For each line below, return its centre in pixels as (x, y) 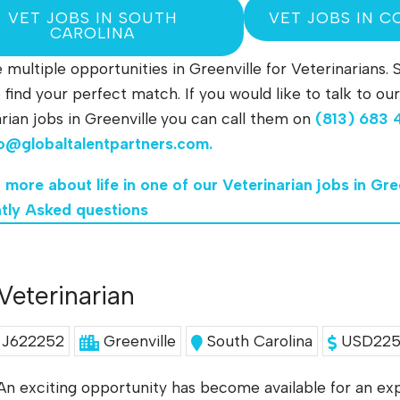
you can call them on (238, 119)
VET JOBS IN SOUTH (92, 17)
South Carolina (260, 341)
